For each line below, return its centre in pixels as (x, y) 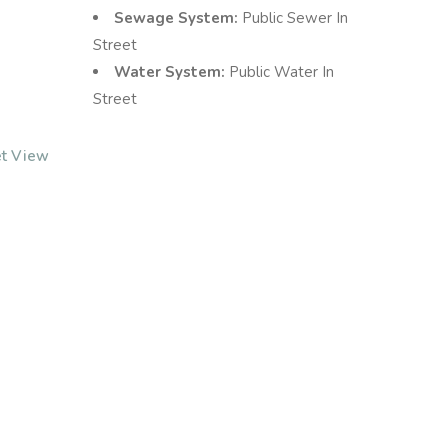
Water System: (172, 72)
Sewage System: (178, 18)
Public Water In (282, 72)
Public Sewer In (295, 18)
